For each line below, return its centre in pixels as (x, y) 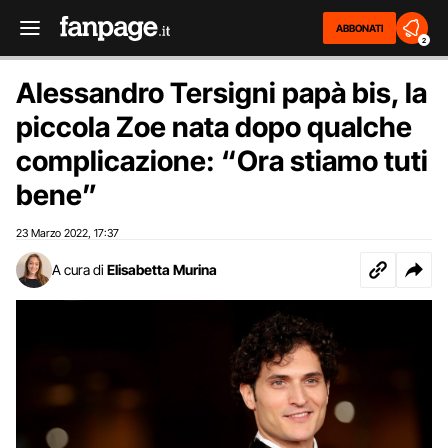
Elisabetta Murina (162, 269)
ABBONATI (359, 28)
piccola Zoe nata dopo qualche (214, 127)
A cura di (78, 269)
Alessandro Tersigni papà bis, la (221, 93)
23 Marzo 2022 (52, 233)
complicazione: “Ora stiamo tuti (222, 161)
